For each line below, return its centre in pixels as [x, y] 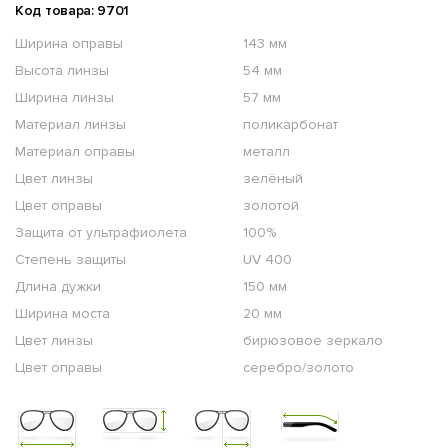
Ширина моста [62, 314]
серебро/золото [298, 368]
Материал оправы [75, 152]
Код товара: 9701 [72, 11]
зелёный [273, 179]
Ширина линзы [64, 98]
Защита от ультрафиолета [101, 233]
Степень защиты [70, 260]
